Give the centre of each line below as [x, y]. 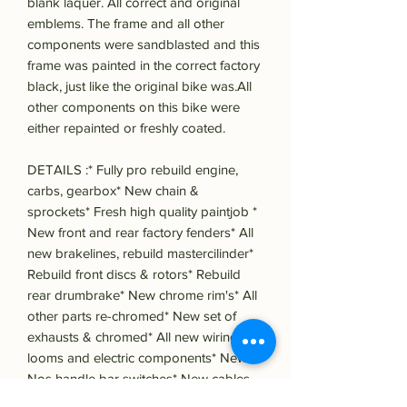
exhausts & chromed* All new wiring [133, 337]
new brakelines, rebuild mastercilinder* [140, 253]
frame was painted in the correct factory [144, 65]
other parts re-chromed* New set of [132, 316]
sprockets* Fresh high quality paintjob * [142, 212]
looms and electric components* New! [139, 358]
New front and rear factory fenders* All [140, 233]
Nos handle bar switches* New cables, [140, 379]
